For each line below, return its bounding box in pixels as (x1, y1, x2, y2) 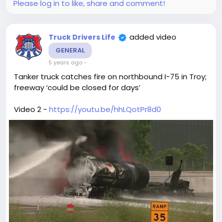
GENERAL (55, 45, 85, 55)
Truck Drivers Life (49, 32, 115, 42)
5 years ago (49, 58, 82, 66)
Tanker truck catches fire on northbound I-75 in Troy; (14, 71, 207, 82)
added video (129, 31, 176, 42)
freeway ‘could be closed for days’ (14, 82, 140, 93)
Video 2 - (14, 104, 49, 114)
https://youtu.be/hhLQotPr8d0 (49, 104, 161, 114)
